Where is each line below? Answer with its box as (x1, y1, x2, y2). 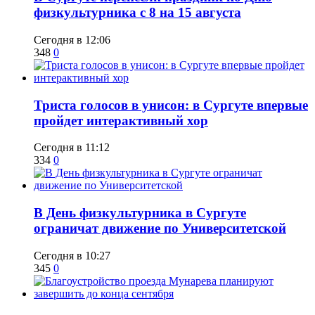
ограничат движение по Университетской (34, 221, 286, 236)
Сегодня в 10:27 (34, 249, 110, 262)
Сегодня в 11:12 (34, 141, 110, 154)
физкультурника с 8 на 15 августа (34, 5, 241, 20)
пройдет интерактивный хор (34, 112, 208, 128)
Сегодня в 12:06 (34, 33, 110, 46)
